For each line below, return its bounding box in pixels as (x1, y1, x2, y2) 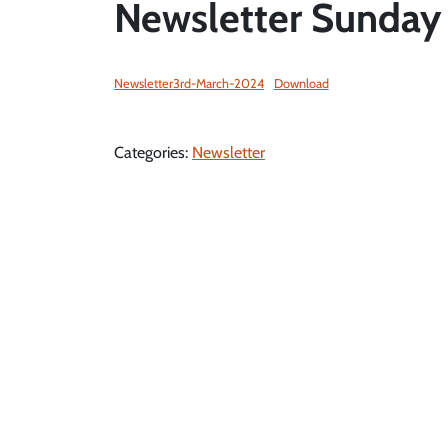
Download (273, 76, 329, 91)
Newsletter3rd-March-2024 (114, 76, 264, 91)
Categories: (114, 143, 192, 162)
